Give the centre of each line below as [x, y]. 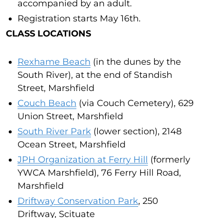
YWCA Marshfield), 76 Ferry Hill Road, [99, 173]
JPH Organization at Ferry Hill [83, 160]
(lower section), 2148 [136, 131]
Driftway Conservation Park [78, 201]
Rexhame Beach [54, 62]
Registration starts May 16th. [79, 18]
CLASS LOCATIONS [48, 34]
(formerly [169, 160]
